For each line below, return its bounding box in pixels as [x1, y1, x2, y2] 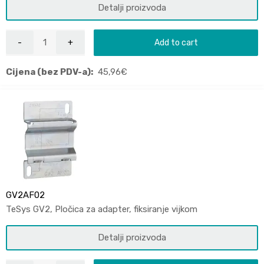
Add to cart [154, 37, 198, 47]
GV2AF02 [6, 189, 45, 200]
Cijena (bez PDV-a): [6, 66, 93, 77]
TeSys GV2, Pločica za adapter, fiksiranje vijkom [6, 203, 197, 214]
